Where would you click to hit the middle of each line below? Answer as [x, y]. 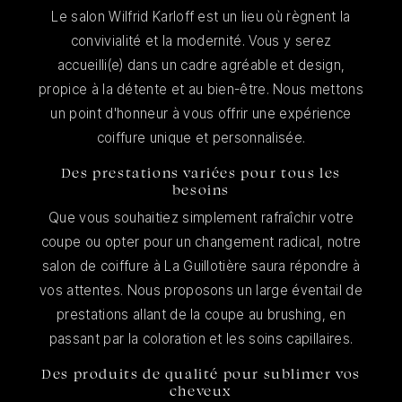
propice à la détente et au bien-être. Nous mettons [201, 90]
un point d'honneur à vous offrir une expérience [201, 114]
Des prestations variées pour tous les [201, 173]
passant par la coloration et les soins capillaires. [201, 339]
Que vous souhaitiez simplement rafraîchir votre [201, 218]
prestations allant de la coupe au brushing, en [201, 315]
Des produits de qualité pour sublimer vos [201, 374]
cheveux [201, 391]
